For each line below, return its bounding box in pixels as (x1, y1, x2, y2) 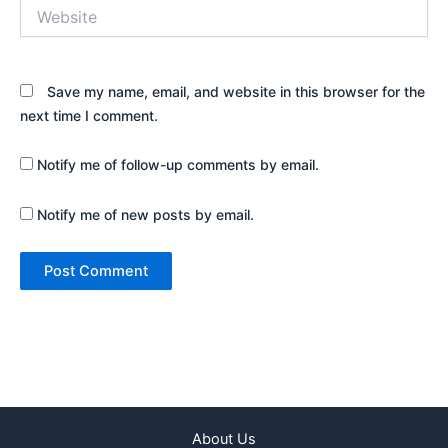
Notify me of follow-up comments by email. (37, 156, 319, 174)
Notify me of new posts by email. (37, 205, 254, 223)
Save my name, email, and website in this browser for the (47, 82, 425, 100)
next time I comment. (20, 106, 158, 124)
